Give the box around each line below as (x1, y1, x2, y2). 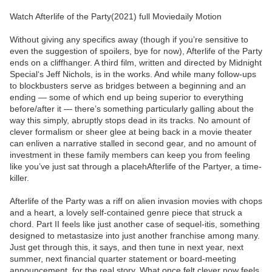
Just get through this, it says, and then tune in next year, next (10, 242, 243, 253)
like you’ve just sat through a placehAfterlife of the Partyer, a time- (10, 161, 262, 172)
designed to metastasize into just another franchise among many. (10, 231, 260, 241)
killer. (10, 173, 29, 183)
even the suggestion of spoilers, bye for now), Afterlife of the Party (10, 46, 262, 56)
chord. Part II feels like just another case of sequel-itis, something (10, 219, 260, 229)
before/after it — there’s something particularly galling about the (10, 104, 254, 114)
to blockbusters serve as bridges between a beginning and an (10, 81, 246, 91)
